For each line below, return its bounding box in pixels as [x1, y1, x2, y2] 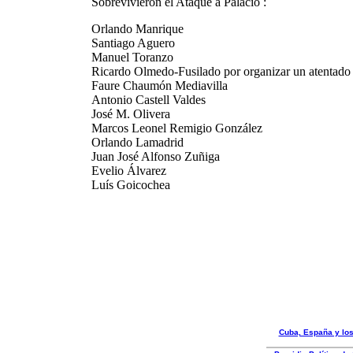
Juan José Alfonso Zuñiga [91, 150, 220, 163]
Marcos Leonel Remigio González [91, 121, 262, 135]
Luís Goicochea [91, 178, 170, 191]
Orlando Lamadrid [91, 136, 184, 149]
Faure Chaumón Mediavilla [91, 79, 228, 92]
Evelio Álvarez [91, 164, 166, 177]
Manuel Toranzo [91, 50, 173, 64]
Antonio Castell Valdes [91, 93, 206, 106]
